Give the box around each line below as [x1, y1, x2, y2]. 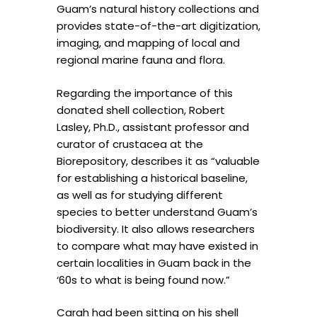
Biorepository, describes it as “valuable [57, 153, 260, 168]
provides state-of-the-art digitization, [57, 18, 260, 34]
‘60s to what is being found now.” [57, 272, 230, 287]
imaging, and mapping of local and [57, 35, 240, 51]
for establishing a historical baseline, [57, 170, 248, 185]
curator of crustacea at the [57, 136, 203, 151]
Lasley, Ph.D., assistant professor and [57, 119, 249, 134]
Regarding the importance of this [57, 85, 233, 100]
